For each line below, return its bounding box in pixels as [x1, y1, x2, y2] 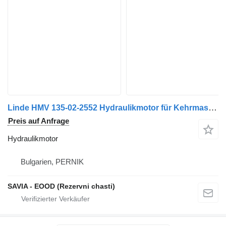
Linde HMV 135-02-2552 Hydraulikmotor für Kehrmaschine [208, 102, 217, 112]
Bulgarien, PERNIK [21, 157, 84, 166]
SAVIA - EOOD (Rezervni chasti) [8, 182, 115, 190]
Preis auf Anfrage [8, 116, 69, 125]
